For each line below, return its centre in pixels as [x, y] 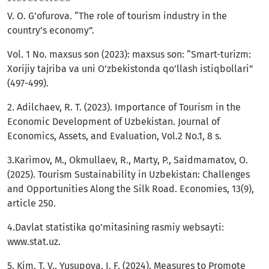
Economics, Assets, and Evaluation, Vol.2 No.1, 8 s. [114, 136]
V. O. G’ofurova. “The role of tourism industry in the [117, 16]
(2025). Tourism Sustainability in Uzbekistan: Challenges [128, 175]
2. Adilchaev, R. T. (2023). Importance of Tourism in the [124, 107]
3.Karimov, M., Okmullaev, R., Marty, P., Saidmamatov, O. [128, 160]
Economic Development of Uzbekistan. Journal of [113, 122]
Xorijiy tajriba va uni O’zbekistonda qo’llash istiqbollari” [130, 69]
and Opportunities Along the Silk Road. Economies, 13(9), [131, 189]
